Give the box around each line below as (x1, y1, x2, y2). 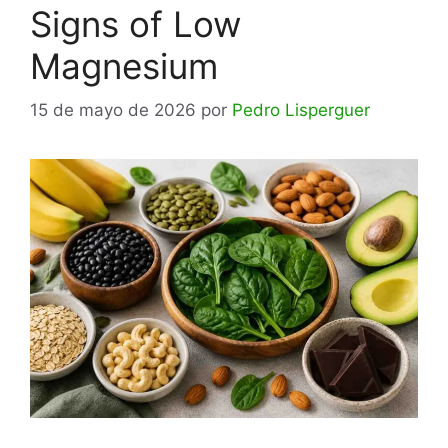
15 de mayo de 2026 (30, 100, 196, 121)
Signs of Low (30, 2, 241, 45)
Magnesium (30, 44, 218, 87)
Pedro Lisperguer (232, 100, 370, 121)
